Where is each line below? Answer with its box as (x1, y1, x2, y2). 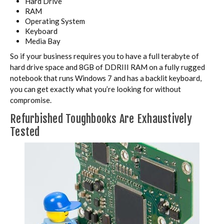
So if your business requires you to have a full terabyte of (10, 51, 199, 61)
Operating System (25, 16, 85, 26)
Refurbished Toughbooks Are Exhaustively (10, 112, 192, 126)
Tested (10, 125, 40, 139)
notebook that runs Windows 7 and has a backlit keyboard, (10, 73, 201, 83)
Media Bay (25, 36, 60, 46)
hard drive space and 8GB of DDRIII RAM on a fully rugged (10, 62, 205, 72)
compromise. (10, 95, 51, 105)
